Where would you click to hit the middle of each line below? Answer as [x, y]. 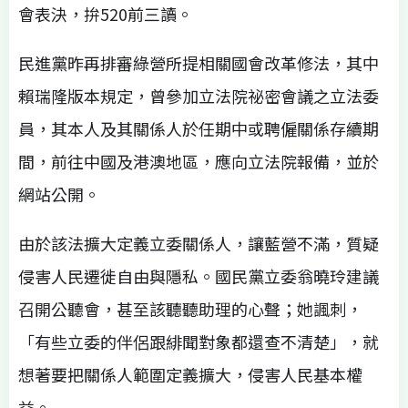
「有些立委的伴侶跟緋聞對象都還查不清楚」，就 [199, 341]
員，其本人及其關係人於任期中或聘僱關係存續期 [199, 128]
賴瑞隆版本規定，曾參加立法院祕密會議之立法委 [199, 95]
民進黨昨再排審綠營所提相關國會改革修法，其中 [199, 62]
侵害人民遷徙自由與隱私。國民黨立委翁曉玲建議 [199, 275]
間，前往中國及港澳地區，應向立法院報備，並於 [199, 161]
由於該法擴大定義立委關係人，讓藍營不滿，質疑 [199, 243]
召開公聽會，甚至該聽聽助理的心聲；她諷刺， [190, 308]
